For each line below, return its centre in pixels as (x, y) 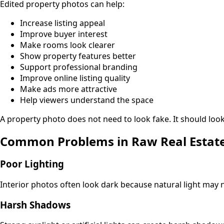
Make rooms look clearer (67, 45)
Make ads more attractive (68, 89)
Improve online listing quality (75, 78)
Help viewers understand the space (87, 100)
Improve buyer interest (64, 34)
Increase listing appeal (62, 23)
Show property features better (78, 56)
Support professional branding (79, 67)
